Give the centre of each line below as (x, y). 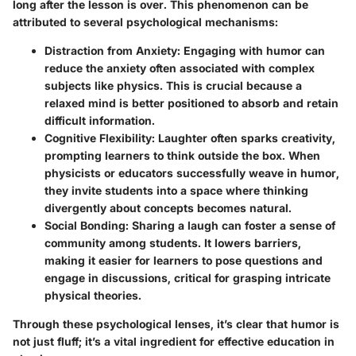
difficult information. (100, 120)
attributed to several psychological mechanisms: (145, 21)
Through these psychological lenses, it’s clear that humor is (176, 323)
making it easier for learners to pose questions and (184, 260)
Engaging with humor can (253, 50)
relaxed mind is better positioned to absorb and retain (192, 103)
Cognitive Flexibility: (100, 137)
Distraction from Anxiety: (112, 50)
